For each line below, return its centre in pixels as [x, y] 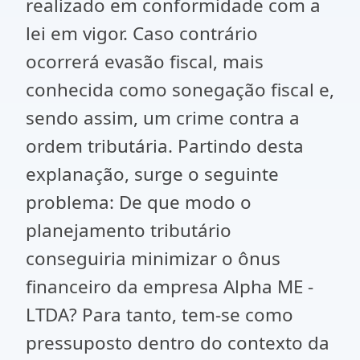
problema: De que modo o [139, 202]
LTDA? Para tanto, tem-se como [160, 315]
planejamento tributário [129, 230]
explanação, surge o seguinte [152, 174]
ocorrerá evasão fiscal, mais [145, 61]
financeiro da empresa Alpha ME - [170, 286]
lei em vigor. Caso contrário [142, 33]
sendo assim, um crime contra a [163, 118]
